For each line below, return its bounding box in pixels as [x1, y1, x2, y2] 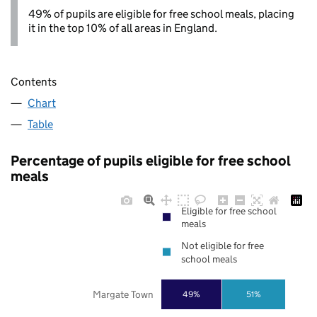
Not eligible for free [180, 239, 264, 253]
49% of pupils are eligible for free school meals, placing [28, 7, 294, 21]
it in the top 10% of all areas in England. [28, 21, 217, 35]
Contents [11, 75, 57, 89]
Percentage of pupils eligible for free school [11, 152, 291, 170]
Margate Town [92, 287, 154, 301]
